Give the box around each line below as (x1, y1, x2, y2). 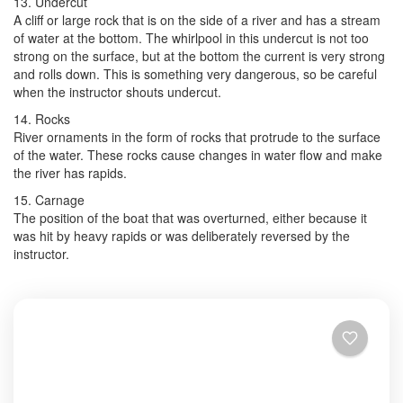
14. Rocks (13, 109, 70, 128)
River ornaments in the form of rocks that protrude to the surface (13, 127, 381, 146)
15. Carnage (13, 190, 85, 209)
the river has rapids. (13, 163, 127, 182)
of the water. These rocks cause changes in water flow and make (13, 145, 382, 164)
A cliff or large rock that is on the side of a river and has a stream (13, 10, 381, 29)
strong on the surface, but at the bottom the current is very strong (13, 46, 385, 65)
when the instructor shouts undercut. (13, 82, 221, 101)
